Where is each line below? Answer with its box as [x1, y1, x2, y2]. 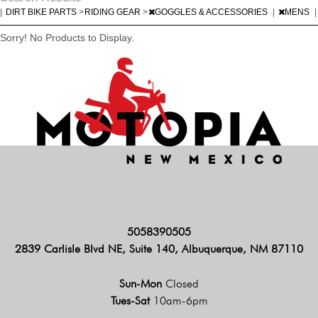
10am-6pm [153, 293, 208, 307]
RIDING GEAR [84, 6, 143, 17]
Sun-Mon [119, 276, 165, 290]
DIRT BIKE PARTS [6, 6, 79, 17]
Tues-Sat [110, 293, 153, 307]
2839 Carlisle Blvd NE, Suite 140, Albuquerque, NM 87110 [15, 241, 303, 256]
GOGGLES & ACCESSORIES [155, 6, 270, 17]
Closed [165, 276, 199, 290]
